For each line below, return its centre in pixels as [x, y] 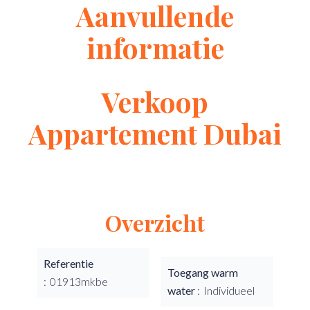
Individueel [229, 290]
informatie [155, 47]
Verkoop [155, 101]
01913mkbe [79, 281]
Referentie [69, 263]
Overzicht [155, 222]
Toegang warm [203, 272]
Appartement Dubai [155, 133]
